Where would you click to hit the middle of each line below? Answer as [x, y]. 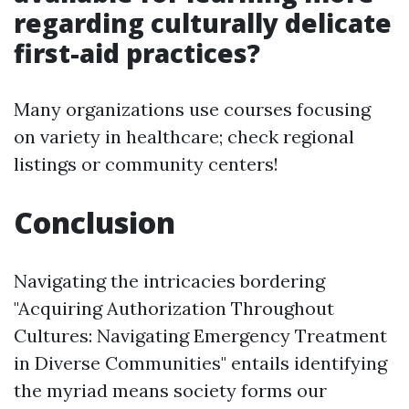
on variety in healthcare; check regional [184, 136]
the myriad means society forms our [170, 390]
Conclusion [94, 222]
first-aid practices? [137, 52]
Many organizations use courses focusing [192, 109]
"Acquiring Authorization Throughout [174, 308]
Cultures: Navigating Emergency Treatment [200, 335]
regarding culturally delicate [203, 22]
